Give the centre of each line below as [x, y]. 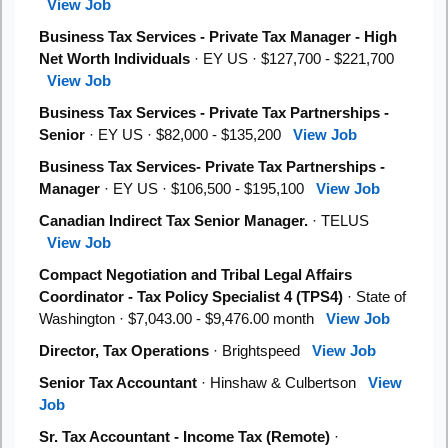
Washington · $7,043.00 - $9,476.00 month [182, 318]
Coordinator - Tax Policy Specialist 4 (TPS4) [191, 296]
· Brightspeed [260, 350]
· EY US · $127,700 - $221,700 [292, 58]
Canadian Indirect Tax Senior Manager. [173, 220]
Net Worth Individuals [114, 58]
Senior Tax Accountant [118, 382]
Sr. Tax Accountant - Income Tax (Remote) [184, 436]
